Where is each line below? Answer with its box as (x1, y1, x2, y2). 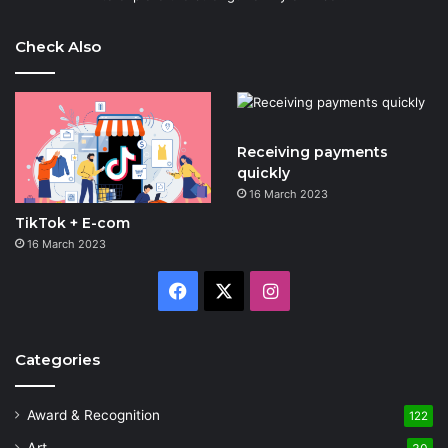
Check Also (15, 37, 101, 57)
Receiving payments (236, 143, 388, 162)
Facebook (187, 279, 271, 301)
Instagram (277, 279, 364, 301)
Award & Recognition (27, 406, 160, 423)
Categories (15, 349, 100, 369)
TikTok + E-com (15, 213, 130, 232)
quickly (236, 164, 290, 183)
